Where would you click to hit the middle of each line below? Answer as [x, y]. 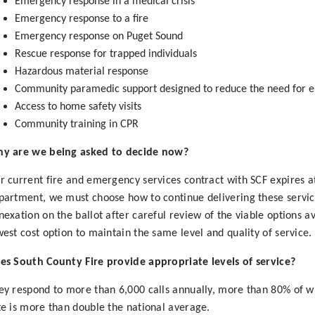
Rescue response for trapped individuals [105, 54]
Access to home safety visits [78, 107]
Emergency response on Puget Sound [98, 36]
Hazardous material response [81, 71]
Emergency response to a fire [81, 19]
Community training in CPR [76, 124]
